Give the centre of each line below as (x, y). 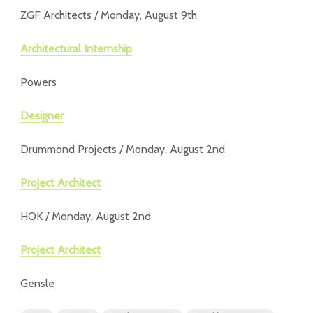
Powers (38, 82)
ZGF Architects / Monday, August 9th (109, 15)
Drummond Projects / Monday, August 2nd (123, 149)
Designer (42, 116)
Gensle (37, 283)
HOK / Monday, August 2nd (86, 216)
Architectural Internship (76, 49)
